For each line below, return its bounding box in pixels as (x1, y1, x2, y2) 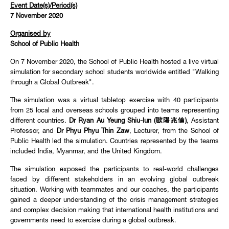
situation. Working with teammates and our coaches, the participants (10, 187, 219, 194)
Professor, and (10, 128, 57, 135)
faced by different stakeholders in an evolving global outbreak (10, 177, 219, 184)
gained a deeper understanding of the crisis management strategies (10, 197, 219, 204)
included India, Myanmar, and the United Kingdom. (10, 149, 162, 155)
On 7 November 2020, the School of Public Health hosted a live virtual (10, 59, 219, 66)
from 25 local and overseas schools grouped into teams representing (10, 108, 219, 114)
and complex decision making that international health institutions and (10, 208, 219, 214)
